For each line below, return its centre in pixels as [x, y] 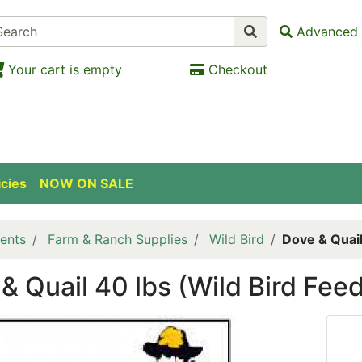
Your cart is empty [65, 69]
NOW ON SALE [86, 184]
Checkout [238, 69]
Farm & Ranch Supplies [117, 240]
